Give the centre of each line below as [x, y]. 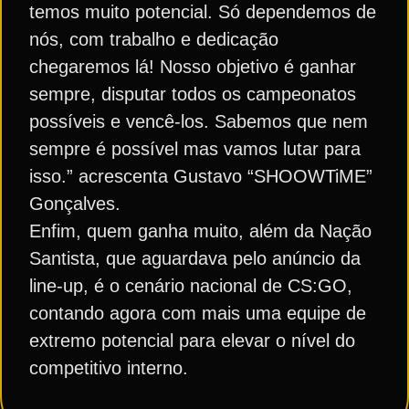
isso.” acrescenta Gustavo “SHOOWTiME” [201, 176]
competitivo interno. [109, 368]
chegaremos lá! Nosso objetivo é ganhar [193, 67]
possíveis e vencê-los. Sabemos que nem [199, 121]
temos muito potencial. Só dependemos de [203, 12]
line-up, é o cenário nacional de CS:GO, [191, 286]
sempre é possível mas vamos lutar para [195, 149]
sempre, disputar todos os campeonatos [193, 94]
